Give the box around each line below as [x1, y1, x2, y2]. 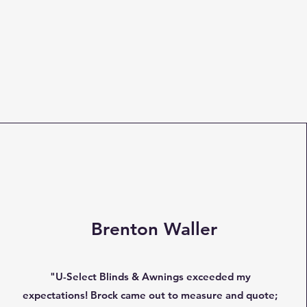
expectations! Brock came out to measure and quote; [23, 288, 278, 302]
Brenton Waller [90, 219, 217, 240]
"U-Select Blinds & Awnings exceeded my [49, 270, 251, 283]
